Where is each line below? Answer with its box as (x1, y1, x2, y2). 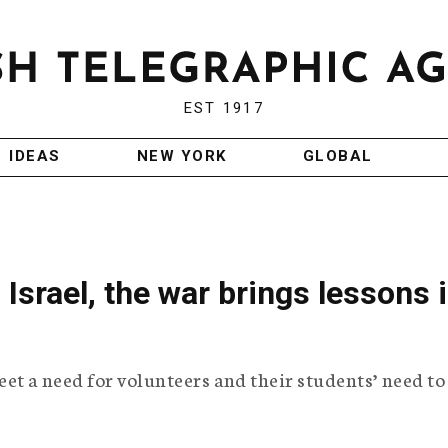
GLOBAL (302, 147, 373, 166)
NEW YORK (136, 147, 227, 166)
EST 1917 (183, 99, 264, 118)
